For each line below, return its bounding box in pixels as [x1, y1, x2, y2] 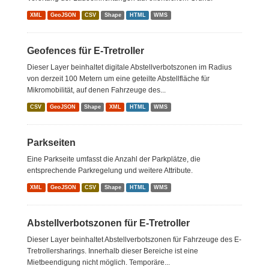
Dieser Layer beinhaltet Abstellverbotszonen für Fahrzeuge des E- [27, 235, 241, 244]
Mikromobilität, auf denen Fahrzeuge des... [27, 86, 166, 94]
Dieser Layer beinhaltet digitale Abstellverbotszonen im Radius [27, 63, 232, 71]
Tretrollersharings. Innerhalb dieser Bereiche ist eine [27, 247, 198, 255]
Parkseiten [27, 138, 76, 148]
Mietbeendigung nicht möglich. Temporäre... [27, 258, 170, 267]
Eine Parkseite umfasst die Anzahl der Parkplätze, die [27, 155, 201, 163]
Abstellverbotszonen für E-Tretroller [27, 218, 190, 228]
